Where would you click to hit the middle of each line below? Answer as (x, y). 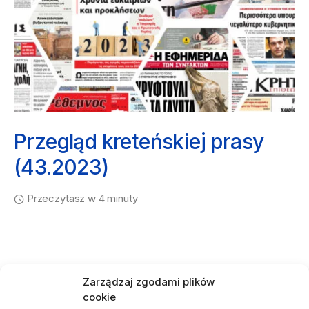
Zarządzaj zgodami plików (149, 282)
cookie (99, 297)
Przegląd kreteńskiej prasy (139, 141)
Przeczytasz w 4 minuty (82, 198)
